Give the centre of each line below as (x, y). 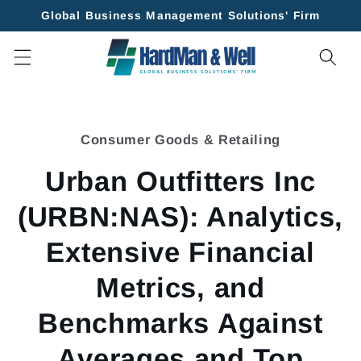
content (53, 27)
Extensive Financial (180, 253)
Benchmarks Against (180, 324)
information (53, 149)
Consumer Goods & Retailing (180, 139)
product (39, 134)
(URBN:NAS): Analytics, (180, 217)
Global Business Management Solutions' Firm (180, 16)
